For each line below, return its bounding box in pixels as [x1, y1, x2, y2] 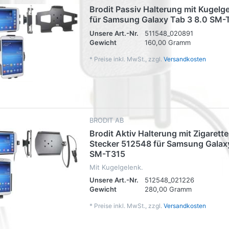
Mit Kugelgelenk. [89, 163, 143, 172]
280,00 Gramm [145, 185, 192, 194]
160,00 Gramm [145, 38, 191, 47]
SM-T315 [89, 149, 125, 159]
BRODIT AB [89, 116, 124, 125]
